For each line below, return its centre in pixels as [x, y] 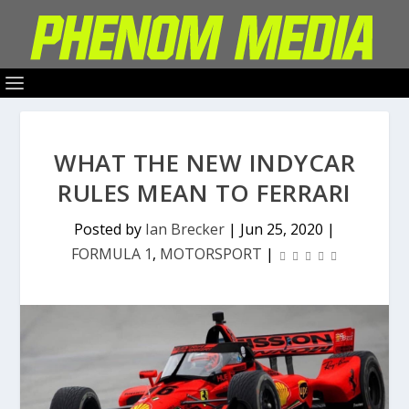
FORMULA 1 [112, 254]
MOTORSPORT [211, 254]
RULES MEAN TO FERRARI [204, 193]
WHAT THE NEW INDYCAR [204, 163]
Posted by [110, 229]
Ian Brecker [185, 229]
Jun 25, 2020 [282, 229]
